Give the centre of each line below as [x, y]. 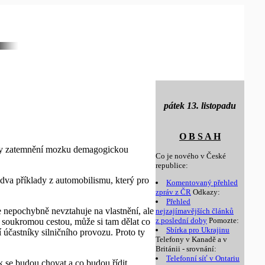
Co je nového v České [191, 156]
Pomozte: [223, 220]
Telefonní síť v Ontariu [203, 258]
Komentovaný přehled [202, 182]
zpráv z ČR [173, 192]
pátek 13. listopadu [200, 106]
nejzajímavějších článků [195, 211]
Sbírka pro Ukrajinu [198, 230]
